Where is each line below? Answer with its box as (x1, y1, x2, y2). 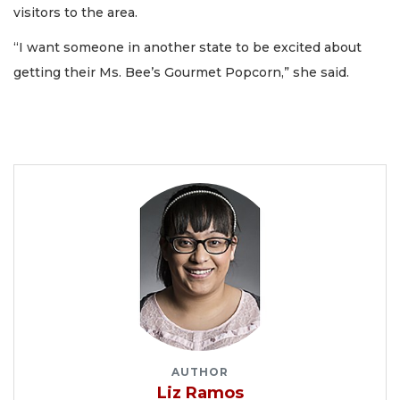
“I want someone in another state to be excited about (13, 38, 362, 55)
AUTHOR (171, 364, 229, 379)
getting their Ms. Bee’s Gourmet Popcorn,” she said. (13, 63, 353, 80)
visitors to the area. (13, 4, 137, 21)
